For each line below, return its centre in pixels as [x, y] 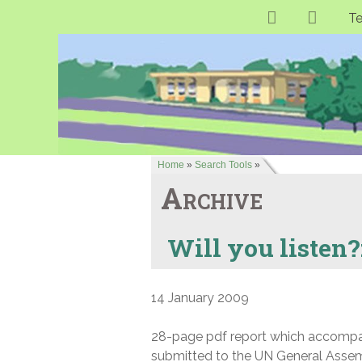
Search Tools [223, 165]
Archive [212, 198]
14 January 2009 [200, 298]
